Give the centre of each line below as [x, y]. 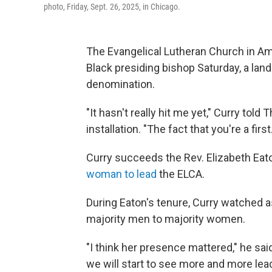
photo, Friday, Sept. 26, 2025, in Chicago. [112, 7]
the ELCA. [181, 174]
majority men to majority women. [166, 219]
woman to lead [121, 174]
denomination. [121, 84]
